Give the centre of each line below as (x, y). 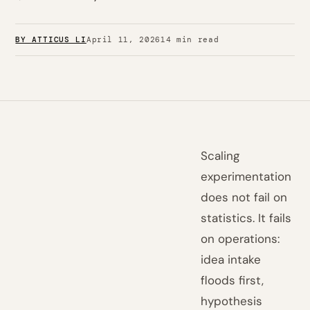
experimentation (246, 176)
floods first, (232, 280)
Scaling (220, 156)
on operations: (240, 239)
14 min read (190, 39)
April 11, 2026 (124, 39)
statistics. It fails (246, 218)
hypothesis (232, 301)
